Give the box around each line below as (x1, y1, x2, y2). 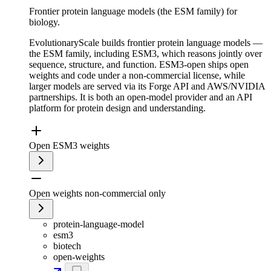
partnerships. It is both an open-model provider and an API (29, 92, 252, 103)
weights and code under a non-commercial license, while (29, 70, 245, 81)
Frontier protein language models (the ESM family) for (29, 6, 237, 17)
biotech (53, 241, 81, 252)
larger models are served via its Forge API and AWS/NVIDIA (29, 81, 265, 92)
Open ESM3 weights (29, 140, 109, 151)
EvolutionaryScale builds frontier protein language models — (29, 38, 263, 48)
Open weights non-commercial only (29, 188, 166, 199)
